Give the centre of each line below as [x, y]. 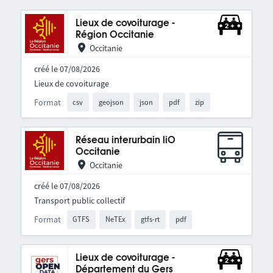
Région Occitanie [115, 35]
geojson [112, 102]
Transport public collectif [79, 201]
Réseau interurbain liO [125, 141]
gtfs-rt [150, 219]
